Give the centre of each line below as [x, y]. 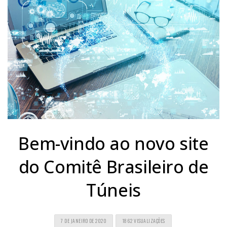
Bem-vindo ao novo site [113, 143]
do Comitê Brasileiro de [113, 166]
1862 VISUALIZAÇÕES [143, 220]
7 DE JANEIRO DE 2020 [84, 220]
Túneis [113, 190]
